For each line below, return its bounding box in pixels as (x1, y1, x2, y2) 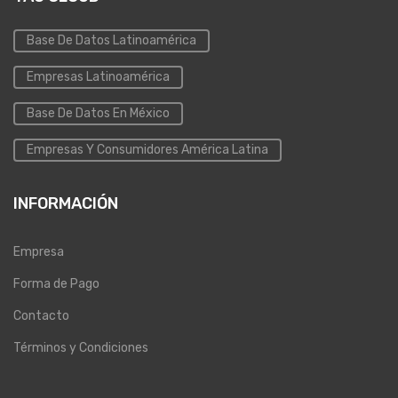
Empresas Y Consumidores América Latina (27, 142, 268, 158)
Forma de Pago (13, 276, 99, 292)
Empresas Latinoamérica (27, 69, 170, 85)
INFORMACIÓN (13, 194, 118, 214)
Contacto (13, 308, 69, 324)
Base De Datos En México (27, 106, 170, 122)
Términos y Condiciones (13, 340, 148, 356)
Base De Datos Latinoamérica (27, 33, 196, 49)
